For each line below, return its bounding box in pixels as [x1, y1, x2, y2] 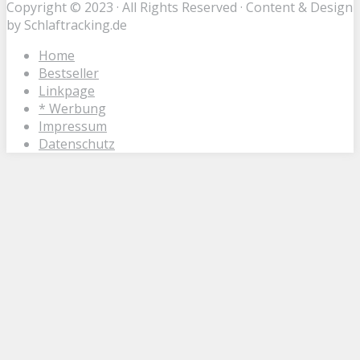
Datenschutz [39, 134, 115, 153]
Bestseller [39, 63, 99, 82]
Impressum [39, 117, 107, 135]
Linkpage [39, 81, 95, 100]
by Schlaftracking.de [6, 15, 127, 34]
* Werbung [39, 99, 106, 117]
